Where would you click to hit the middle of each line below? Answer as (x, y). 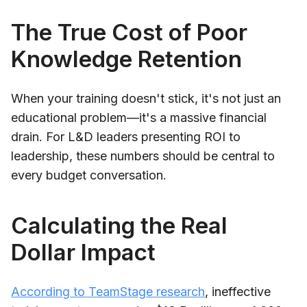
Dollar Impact (83, 252)
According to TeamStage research (108, 291)
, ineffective (238, 291)
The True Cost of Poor (129, 32)
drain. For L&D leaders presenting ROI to (126, 136)
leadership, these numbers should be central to (143, 156)
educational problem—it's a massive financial (139, 117)
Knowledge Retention (126, 59)
